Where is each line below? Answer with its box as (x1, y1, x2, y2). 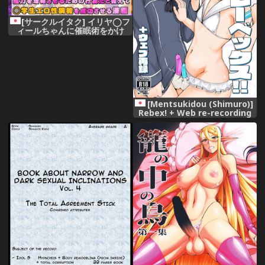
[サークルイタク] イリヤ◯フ (21, 15, 130, 27)
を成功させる (45, 51, 95, 63)
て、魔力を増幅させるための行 (12, 33, 128, 45)
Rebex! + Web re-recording (138, 106, 251, 118)
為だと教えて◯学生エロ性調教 (11, 42, 129, 54)
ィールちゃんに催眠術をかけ (16, 24, 124, 36)
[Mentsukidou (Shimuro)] (147, 98, 253, 109)
